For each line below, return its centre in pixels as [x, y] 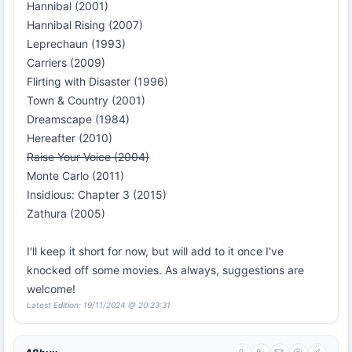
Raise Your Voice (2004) [88, 157]
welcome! [51, 289]
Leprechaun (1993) [76, 44]
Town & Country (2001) [86, 101]
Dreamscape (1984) [78, 119]
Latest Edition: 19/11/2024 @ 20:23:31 [99, 305]
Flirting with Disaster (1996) [97, 82]
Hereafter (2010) [70, 138]
